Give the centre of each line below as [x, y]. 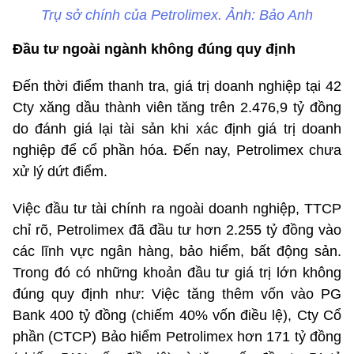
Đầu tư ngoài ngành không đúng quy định [154, 49]
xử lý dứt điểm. [60, 172]
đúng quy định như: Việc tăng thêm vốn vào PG [177, 294]
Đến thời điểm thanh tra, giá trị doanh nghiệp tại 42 [177, 87]
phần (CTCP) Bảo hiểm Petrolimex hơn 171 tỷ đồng [177, 337]
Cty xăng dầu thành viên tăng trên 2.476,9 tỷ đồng [177, 108]
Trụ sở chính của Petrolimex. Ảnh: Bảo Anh [177, 15]
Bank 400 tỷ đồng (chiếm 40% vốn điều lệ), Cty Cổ [177, 316]
